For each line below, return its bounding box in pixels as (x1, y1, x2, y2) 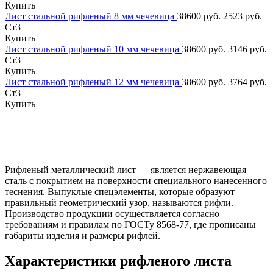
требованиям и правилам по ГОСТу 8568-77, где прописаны (5, 219, 256, 230)
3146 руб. (228, 43, 267, 54)
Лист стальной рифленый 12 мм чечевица (5, 76, 182, 87)
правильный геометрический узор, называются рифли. (5, 197, 233, 208)
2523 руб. (223, 10, 262, 21)
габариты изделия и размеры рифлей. (5, 230, 160, 241)
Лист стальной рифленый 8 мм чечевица (5, 10, 177, 21)
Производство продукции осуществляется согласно (5, 208, 219, 219)
